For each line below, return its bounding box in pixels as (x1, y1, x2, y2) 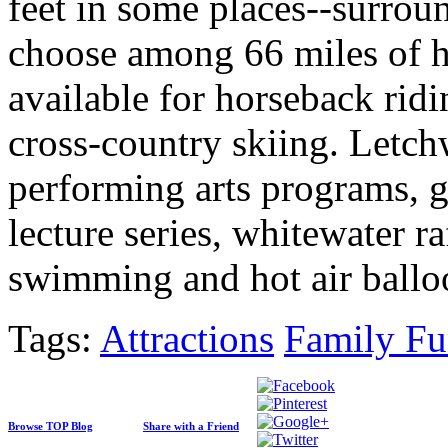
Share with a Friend (143, 420, 239, 433)
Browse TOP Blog (8, 420, 93, 433)
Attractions (100, 317, 274, 361)
